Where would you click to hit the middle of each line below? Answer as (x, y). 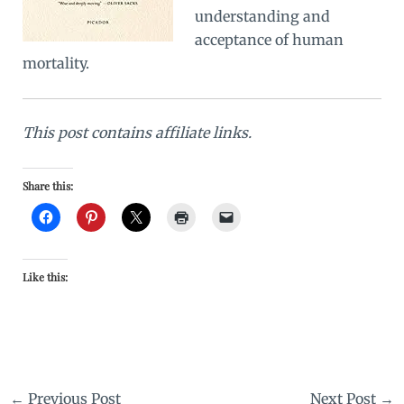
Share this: (47, 185)
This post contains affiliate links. (137, 133)
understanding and (262, 17)
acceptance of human (269, 40)
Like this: (45, 276)
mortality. (55, 64)
